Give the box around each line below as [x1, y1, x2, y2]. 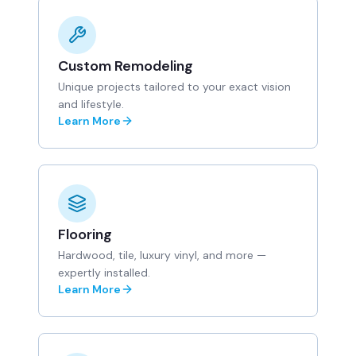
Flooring [58, 225, 112, 244]
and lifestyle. [58, 97, 124, 111]
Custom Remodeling [58, 56, 193, 75]
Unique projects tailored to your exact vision [58, 79, 291, 94]
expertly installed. [58, 265, 150, 280]
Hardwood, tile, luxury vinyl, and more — [58, 248, 266, 262]
